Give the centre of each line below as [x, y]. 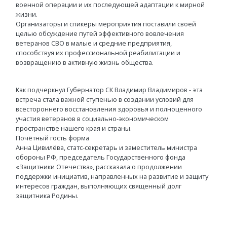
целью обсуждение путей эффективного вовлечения [100, 33]
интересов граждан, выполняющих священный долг [99, 186]
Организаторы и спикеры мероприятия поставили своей [106, 24]
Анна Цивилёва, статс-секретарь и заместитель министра [106, 147]
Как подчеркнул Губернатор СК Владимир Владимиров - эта [109, 90]
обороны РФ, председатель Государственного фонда [101, 157]
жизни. [27, 14]
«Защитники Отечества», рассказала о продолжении [99, 167]
